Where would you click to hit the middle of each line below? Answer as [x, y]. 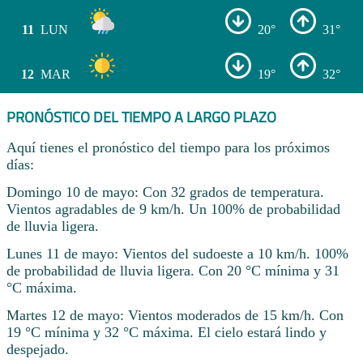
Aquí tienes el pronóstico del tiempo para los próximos [168, 148]
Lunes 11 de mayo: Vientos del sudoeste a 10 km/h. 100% [177, 253]
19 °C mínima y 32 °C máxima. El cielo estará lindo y [167, 332]
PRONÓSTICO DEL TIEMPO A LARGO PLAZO [141, 117]
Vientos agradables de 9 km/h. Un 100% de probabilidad [173, 209]
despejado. [38, 349]
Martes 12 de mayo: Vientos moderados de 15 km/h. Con [175, 315]
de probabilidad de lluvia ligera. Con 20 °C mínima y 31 [173, 270]
